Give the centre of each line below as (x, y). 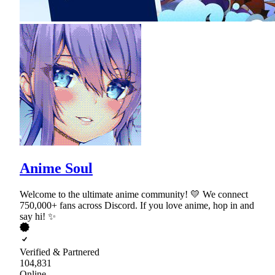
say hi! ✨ (38, 216)
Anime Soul (56, 168)
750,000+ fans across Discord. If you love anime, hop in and (137, 205)
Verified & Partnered (60, 252)
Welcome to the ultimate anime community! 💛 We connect (134, 194)
